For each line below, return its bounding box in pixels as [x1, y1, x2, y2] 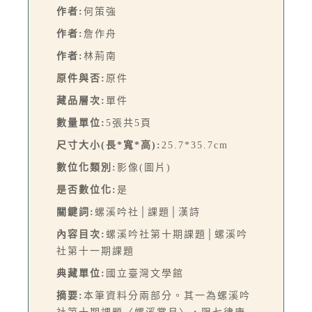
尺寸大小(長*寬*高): [56, 139, 162, 150]
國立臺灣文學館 [106, 267, 184, 279]
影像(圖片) [117, 162, 171, 173]
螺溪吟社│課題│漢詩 [95, 206, 201, 217]
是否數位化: [56, 184, 117, 195]
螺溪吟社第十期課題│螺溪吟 [106, 228, 248, 240]
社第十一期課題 [56, 245, 134, 256]
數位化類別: [56, 162, 117, 173]
